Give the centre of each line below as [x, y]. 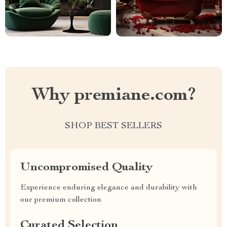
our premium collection [61, 200]
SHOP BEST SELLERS [113, 126]
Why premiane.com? [113, 96]
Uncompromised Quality [86, 168]
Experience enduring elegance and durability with [109, 188]
